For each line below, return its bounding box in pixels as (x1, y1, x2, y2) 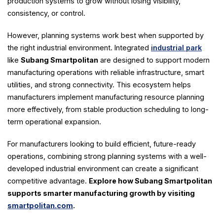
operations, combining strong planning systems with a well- (7, 152, 207, 161)
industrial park (151, 43, 202, 52)
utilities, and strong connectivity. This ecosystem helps (7, 80, 191, 89)
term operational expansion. (7, 117, 101, 126)
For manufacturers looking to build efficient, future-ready (7, 140, 196, 148)
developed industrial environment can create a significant (7, 164, 198, 173)
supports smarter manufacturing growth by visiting (7, 189, 195, 198)
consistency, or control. (7, 9, 85, 18)
